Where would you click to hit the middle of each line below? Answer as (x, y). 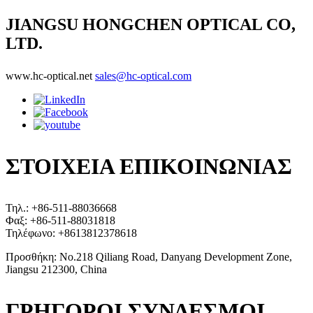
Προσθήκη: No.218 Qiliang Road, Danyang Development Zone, (149, 257)
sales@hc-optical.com (143, 76)
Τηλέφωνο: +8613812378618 (71, 233)
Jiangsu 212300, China (56, 270)
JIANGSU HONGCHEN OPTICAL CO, (151, 25)
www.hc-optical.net (49, 76)
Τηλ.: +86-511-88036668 (61, 208)
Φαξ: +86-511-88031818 (60, 221)
